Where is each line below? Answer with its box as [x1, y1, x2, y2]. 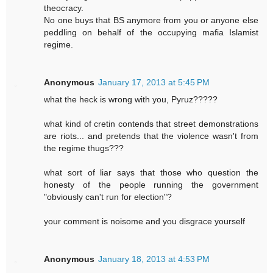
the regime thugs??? [44, 143, 124, 153]
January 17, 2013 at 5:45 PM [98, 77, 210, 87]
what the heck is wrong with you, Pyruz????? [44, 94, 218, 104]
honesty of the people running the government [44, 179, 258, 190]
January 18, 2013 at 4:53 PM [98, 253, 210, 264]
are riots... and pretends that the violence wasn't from [44, 130, 258, 141]
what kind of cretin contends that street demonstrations [44, 118, 258, 129]
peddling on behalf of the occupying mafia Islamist [44, 27, 258, 37]
